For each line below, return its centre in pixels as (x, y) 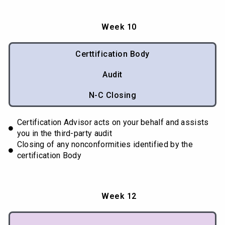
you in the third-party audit (65, 134)
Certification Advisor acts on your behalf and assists (113, 123)
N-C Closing (113, 95)
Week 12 (119, 196)
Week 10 (119, 27)
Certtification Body (113, 54)
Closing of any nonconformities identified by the (105, 145)
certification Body (49, 156)
